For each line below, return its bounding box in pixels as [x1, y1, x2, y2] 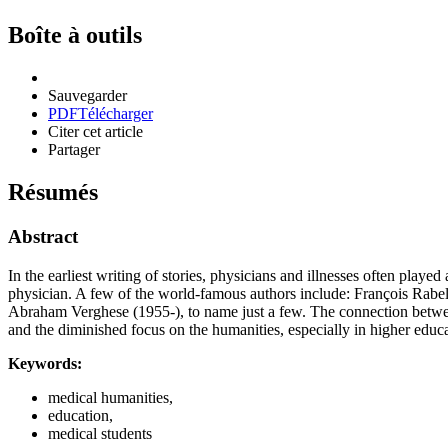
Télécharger [78, 105, 153, 123]
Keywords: [8, 354, 82, 372]
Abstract [8, 226, 78, 248]
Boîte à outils [8, 22, 142, 49]
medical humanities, [48, 388, 173, 406]
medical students [48, 424, 152, 442]
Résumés [8, 179, 98, 206]
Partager [48, 141, 100, 159]
